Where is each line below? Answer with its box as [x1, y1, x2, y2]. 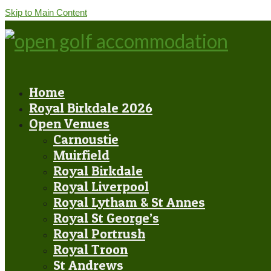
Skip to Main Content [5, 7, 87, 18]
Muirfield [53, 147, 109, 163]
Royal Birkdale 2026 [29, 100, 152, 116]
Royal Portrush [53, 226, 145, 241]
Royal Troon [53, 241, 128, 257]
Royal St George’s [53, 210, 159, 226]
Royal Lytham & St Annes [53, 194, 205, 210]
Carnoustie [53, 131, 119, 147]
